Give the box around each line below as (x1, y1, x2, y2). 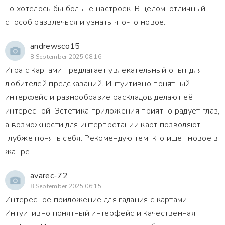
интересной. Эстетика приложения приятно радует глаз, (5, 105, 220, 117)
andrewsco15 (30, 41, 80, 52)
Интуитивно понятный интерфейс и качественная (5, 208, 196, 219)
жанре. (5, 146, 32, 157)
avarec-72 (30, 170, 68, 181)
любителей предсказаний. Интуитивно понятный (5, 78, 190, 89)
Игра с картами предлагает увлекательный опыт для (5, 65, 202, 76)
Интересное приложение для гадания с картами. (5, 194, 189, 205)
